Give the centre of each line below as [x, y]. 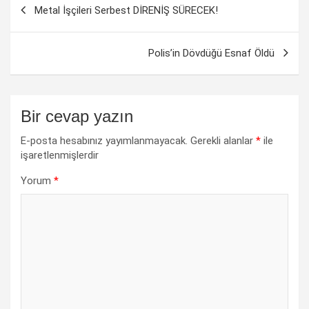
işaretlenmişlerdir [60, 155]
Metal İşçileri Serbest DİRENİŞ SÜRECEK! [126, 10]
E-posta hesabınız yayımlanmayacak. [104, 140]
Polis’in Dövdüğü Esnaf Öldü [211, 53]
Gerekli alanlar [223, 140]
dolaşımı [43, 22]
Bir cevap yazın [77, 116]
